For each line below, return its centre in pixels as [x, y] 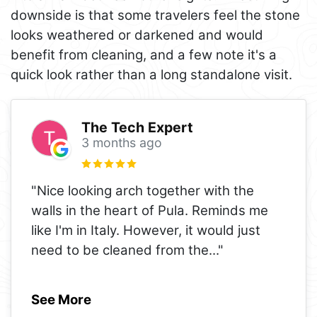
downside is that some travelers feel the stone [155, 16]
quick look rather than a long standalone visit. [151, 75]
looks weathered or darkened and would [137, 35]
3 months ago [121, 143]
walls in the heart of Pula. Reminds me [150, 210]
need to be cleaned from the [120, 250]
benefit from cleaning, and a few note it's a [144, 55]
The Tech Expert [137, 128]
